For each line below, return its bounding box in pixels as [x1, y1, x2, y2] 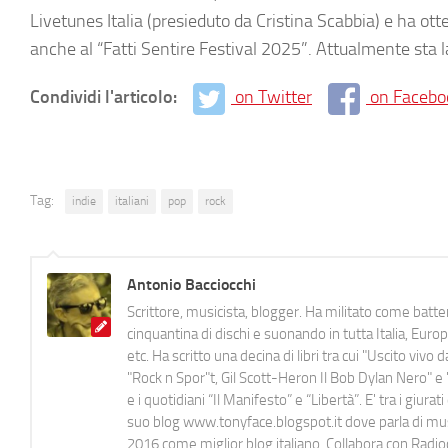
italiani [115, 193, 149, 208]
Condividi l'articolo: [30, 86, 181, 108]
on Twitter [235, 86, 312, 108]
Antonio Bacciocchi [127, 274, 256, 294]
